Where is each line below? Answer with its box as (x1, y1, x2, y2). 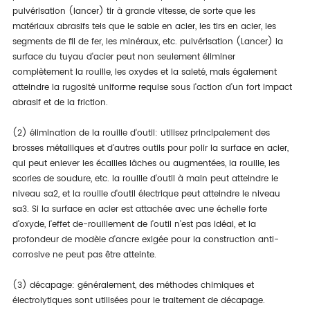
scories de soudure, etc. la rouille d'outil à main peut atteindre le (12, 172, 278, 185)
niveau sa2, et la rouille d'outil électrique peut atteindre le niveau (12, 188, 280, 201)
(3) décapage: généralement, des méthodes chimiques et (12, 279, 254, 292)
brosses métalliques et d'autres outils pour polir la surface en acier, (12, 142, 289, 155)
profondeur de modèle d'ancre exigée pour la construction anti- (12, 233, 279, 246)
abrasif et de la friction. (12, 96, 108, 109)
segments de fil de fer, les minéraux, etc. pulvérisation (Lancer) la (12, 35, 283, 48)
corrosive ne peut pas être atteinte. (12, 248, 156, 262)
